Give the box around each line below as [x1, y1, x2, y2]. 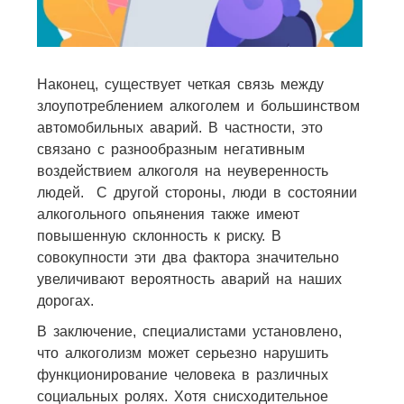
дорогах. [36, 292, 94, 308]
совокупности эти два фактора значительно [36, 249, 339, 265]
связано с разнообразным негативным [36, 141, 305, 157]
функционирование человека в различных [36, 366, 328, 382]
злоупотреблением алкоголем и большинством [36, 97, 360, 114]
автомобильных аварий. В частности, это [36, 119, 323, 135]
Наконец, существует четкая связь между [36, 76, 324, 92]
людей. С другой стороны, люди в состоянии [36, 184, 357, 200]
